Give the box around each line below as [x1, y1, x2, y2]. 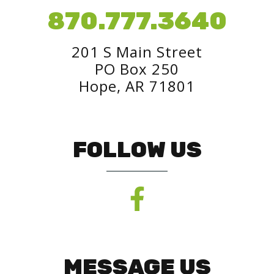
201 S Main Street [72, 42, 202, 62]
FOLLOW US [72, 136, 202, 163]
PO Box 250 [95, 59, 179, 79]
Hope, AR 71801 [79, 76, 195, 96]
